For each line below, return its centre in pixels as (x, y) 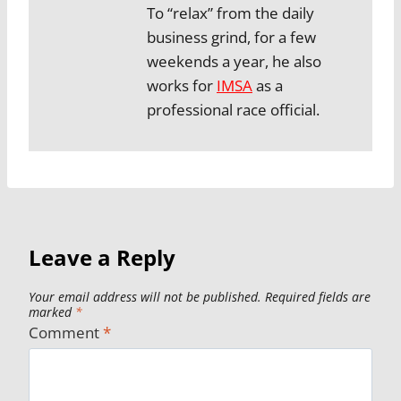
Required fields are (318, 297)
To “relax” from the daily (230, 13)
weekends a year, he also (234, 62)
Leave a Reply (102, 257)
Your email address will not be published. (145, 297)
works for (182, 86)
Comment (66, 332)
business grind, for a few (231, 38)
